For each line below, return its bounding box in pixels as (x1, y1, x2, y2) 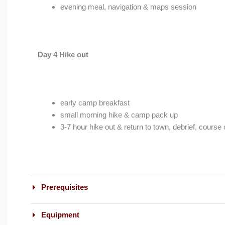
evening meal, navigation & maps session (60, 3, 196, 11)
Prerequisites (39, 183, 88, 191)
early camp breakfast (60, 98, 130, 107)
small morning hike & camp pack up (60, 110, 178, 119)
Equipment (39, 210, 79, 219)
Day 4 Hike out (37, 50, 88, 59)
